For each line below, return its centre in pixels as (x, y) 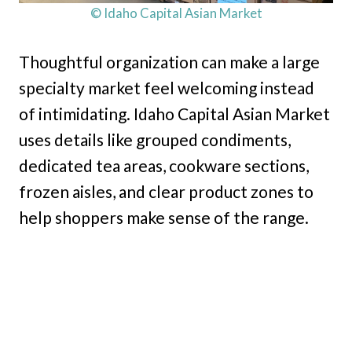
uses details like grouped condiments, (155, 139)
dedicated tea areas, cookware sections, (164, 165)
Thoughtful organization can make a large (169, 61)
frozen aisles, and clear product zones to (166, 191)
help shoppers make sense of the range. (164, 217)
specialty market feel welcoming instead (167, 87)
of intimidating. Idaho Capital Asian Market (174, 113)
